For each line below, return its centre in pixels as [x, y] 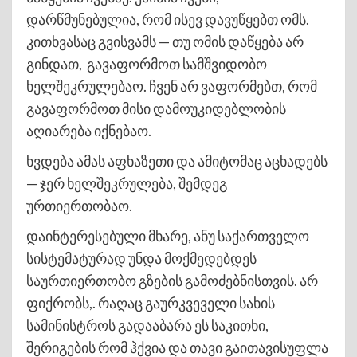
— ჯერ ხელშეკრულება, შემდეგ [127, 183]
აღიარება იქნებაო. [89, 130]
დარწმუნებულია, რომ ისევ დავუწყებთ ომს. [168, 19]
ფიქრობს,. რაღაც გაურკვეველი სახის [151, 302]
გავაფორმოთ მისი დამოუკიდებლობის [156, 108]
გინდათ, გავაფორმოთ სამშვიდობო [147, 63]
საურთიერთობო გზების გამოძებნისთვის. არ [172, 280]
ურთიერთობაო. [79, 205]
